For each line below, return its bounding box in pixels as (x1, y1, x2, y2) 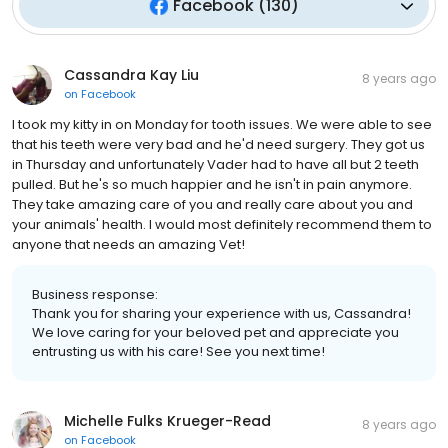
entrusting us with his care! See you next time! (32, 342, 325, 362)
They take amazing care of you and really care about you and (12, 195, 413, 215)
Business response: (32, 285, 158, 305)
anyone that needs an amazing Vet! (12, 235, 245, 255)
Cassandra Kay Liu (64, 65, 199, 86)
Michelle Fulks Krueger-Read (64, 411, 271, 432)
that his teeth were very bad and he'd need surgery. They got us (12, 135, 425, 155)
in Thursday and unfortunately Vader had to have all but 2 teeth (12, 155, 419, 175)
